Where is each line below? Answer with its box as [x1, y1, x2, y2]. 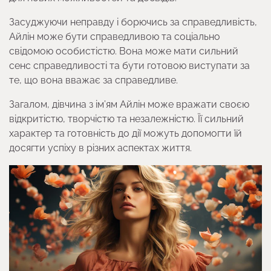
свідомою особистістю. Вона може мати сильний [9, 45, 238, 57]
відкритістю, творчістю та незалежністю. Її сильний [9, 113, 244, 125]
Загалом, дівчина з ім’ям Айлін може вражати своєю [9, 98, 249, 110]
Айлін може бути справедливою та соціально [9, 30, 220, 42]
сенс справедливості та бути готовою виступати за [9, 59, 250, 71]
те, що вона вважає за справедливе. [9, 74, 178, 86]
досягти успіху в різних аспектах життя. [9, 142, 192, 154]
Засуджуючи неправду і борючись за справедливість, [9, 16, 257, 28]
